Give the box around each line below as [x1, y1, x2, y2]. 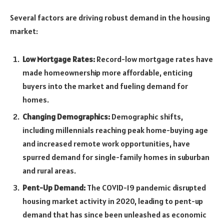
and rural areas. [22, 165, 76, 175]
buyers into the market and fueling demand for [22, 80, 188, 91]
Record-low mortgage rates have [95, 53, 213, 64]
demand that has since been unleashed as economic [22, 209, 206, 219]
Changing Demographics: [22, 111, 110, 121]
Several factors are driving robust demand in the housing [10, 12, 210, 23]
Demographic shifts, [110, 111, 183, 121]
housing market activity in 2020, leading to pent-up [22, 195, 203, 206]
